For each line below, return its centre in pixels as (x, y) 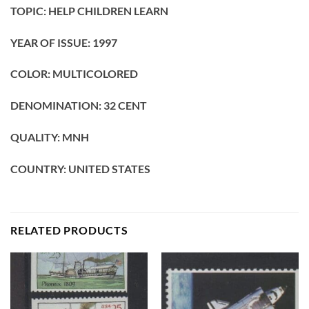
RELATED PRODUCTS (69, 230)
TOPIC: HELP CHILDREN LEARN (89, 10)
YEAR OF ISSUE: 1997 (64, 42)
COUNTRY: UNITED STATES (80, 168)
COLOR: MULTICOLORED (74, 74)
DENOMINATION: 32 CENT (79, 106)
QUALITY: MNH (50, 137)
